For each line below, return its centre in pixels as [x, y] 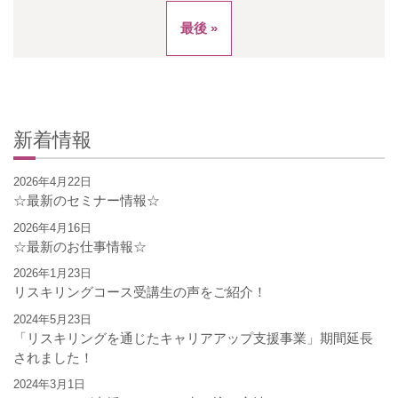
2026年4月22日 [52, 182]
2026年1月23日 [52, 274]
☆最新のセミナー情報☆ [87, 201]
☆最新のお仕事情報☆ [80, 246]
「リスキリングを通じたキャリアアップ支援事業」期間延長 [193, 338]
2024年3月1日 [49, 385]
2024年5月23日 [52, 319]
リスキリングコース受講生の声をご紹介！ [140, 292]
